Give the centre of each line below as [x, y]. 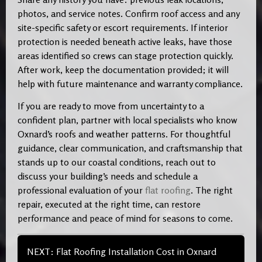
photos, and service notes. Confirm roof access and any [128, 14]
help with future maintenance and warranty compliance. [130, 84]
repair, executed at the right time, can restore [109, 204]
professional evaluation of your [81, 190]
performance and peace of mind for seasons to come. [125, 218]
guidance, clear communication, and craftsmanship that [130, 148]
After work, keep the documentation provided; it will [123, 70]
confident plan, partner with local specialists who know [127, 120]
